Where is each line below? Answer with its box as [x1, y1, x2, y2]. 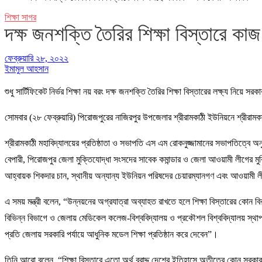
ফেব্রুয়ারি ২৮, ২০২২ [5, 53, 68, 63]
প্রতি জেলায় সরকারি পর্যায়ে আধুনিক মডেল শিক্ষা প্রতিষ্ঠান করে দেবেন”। [5, 229, 218, 239]
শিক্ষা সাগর [5, 12, 36, 22]
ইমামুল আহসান [5, 63, 49, 74]
